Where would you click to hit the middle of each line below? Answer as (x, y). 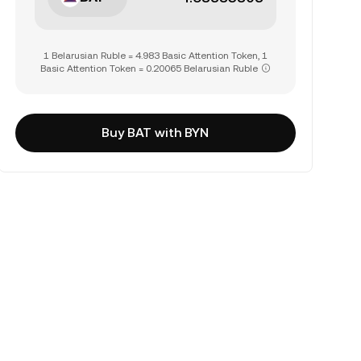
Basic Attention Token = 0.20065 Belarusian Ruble (149, 68)
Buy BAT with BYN (156, 133)
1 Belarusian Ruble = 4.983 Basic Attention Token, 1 (155, 56)
